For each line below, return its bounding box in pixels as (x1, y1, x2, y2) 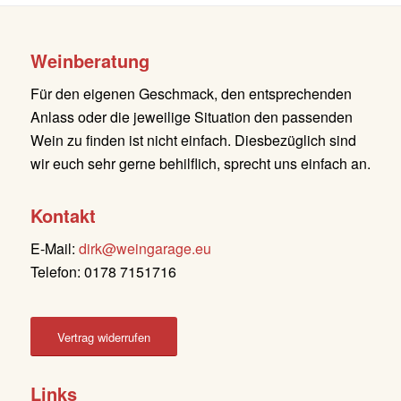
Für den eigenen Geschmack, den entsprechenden (30, 83, 352, 105)
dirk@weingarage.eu (78, 238, 211, 260)
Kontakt (30, 201, 96, 228)
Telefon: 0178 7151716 (30, 261, 176, 283)
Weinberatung (30, 47, 149, 73)
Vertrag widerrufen (56, 328, 150, 346)
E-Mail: (30, 238, 79, 260)
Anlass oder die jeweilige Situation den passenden (30, 107, 353, 128)
